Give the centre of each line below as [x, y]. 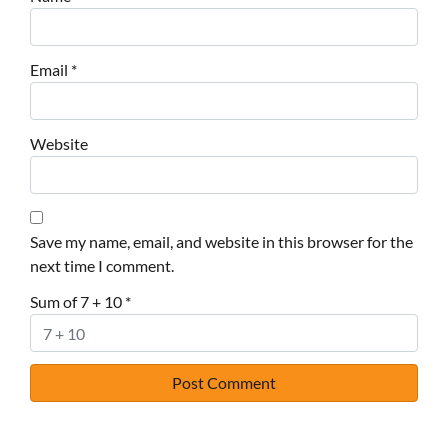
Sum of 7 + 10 [77, 302]
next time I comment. [102, 266]
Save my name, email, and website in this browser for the [221, 242]
